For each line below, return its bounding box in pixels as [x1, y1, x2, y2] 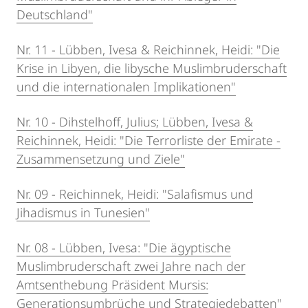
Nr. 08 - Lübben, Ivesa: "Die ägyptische [16, 239, 231, 256]
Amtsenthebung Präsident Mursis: [16, 276, 208, 293]
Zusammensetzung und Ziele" [16, 150, 185, 167]
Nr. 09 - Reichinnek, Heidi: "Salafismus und [16, 185, 253, 202]
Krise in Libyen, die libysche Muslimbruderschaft [16, 59, 287, 76]
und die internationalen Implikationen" [16, 78, 236, 95]
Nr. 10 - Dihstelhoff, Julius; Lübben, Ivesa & [16, 113, 253, 130]
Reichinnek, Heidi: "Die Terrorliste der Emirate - [16, 131, 280, 148]
